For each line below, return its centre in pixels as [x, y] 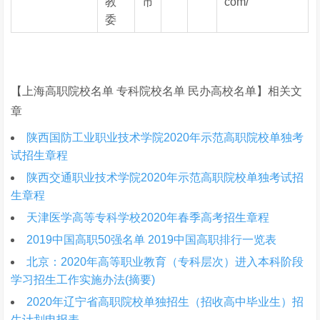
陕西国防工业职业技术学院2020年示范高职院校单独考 [165, 137]
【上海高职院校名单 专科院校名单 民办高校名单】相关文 [157, 91]
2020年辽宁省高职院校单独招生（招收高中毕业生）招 [165, 302]
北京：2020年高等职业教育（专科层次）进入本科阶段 [165, 262]
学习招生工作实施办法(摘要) [83, 280]
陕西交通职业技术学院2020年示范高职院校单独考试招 [165, 177]
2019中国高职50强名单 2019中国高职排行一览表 [152, 240]
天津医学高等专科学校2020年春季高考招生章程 [148, 217]
